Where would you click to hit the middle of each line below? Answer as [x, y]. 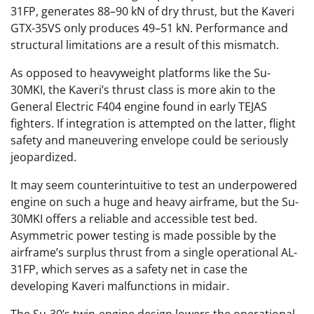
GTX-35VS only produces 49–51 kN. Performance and [149, 28]
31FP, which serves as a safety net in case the [129, 269]
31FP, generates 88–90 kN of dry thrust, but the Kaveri [152, 11]
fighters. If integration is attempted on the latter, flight [153, 123]
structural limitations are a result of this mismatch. [145, 45]
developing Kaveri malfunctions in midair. [120, 286]
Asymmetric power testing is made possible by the [143, 235]
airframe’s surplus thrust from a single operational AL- [154, 252]
